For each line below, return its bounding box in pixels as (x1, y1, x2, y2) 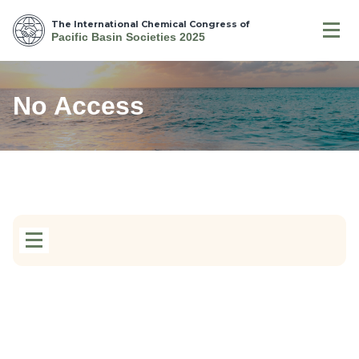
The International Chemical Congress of (51, 18, 249, 30)
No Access (13, 91, 144, 120)
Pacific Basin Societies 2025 (51, 30, 205, 43)
